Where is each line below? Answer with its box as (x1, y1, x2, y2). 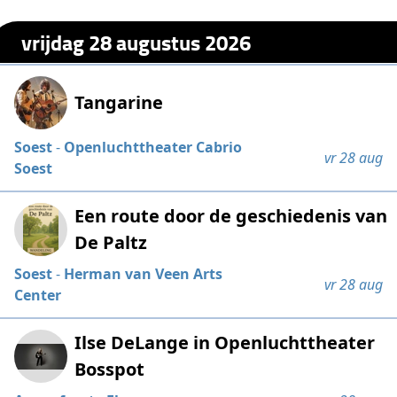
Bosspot (74, 357, 145, 382)
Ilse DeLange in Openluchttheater (74, 331, 376, 355)
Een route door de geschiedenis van (74, 204, 388, 229)
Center (14, 285, 62, 306)
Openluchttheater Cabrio (64, 137, 243, 158)
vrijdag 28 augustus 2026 (21, 26, 252, 58)
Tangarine (74, 90, 164, 115)
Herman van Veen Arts (64, 264, 223, 284)
